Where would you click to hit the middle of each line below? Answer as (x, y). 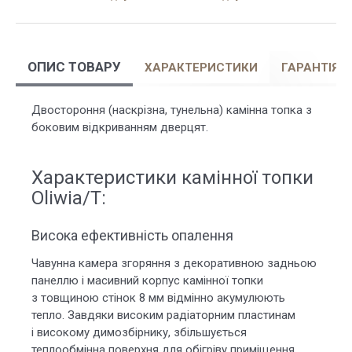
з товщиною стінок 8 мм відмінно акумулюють (158, 298)
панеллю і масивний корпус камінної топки (147, 280)
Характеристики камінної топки (172, 178)
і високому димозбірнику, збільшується (139, 332)
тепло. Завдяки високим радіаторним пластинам (163, 315)
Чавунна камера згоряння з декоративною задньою (174, 263)
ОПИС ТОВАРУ (74, 67)
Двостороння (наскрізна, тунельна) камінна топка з (172, 110)
